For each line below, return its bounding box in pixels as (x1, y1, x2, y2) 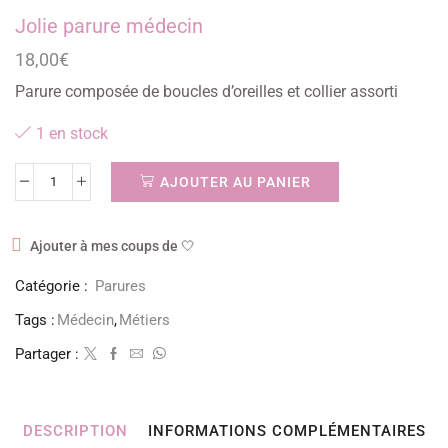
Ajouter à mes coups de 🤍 (30, 237, 195, 254)
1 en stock (36, 124, 108, 144)
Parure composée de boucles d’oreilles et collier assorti (15, 82, 398, 102)
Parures (95, 276, 146, 295)
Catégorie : (15, 276, 92, 295)
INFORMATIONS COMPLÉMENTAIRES (148, 421, 426, 440)
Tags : (15, 310, 55, 329)
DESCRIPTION (23, 421, 128, 440)
